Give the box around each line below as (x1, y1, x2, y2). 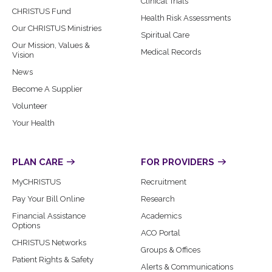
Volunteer (12, 101, 47, 111)
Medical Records (141, 47, 202, 57)
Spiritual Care (141, 30, 190, 40)
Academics (141, 211, 182, 221)
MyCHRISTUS (12, 177, 61, 187)
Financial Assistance (12, 211, 86, 221)
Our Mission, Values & (12, 41, 90, 50)
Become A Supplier (12, 84, 83, 94)
